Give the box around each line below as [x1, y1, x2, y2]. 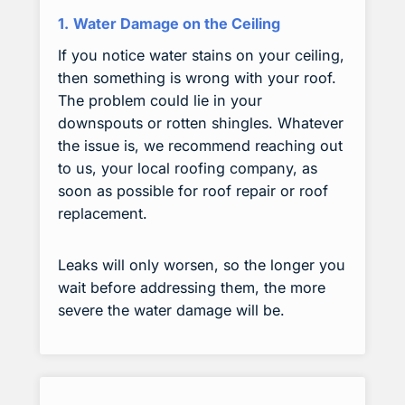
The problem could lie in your [58, 91, 262, 110]
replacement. [58, 204, 147, 223]
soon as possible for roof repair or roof [58, 182, 328, 201]
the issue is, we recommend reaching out [58, 137, 343, 155]
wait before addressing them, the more [58, 278, 325, 297]
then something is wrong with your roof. [58, 69, 336, 88]
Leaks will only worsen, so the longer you [58, 255, 345, 274]
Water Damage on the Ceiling [73, 14, 280, 33]
